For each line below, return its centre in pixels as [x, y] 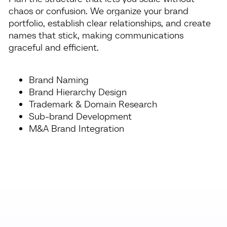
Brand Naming [59, 80]
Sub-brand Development [80, 116]
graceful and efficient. [53, 47]
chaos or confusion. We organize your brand [98, 10]
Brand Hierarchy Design [78, 92]
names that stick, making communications [96, 35]
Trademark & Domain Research [93, 104]
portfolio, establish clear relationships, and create [109, 23]
